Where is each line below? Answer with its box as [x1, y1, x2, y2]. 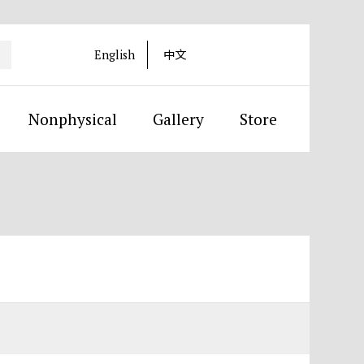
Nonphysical [28, 109, 117, 129]
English [93, 47, 135, 63]
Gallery [152, 109, 204, 129]
